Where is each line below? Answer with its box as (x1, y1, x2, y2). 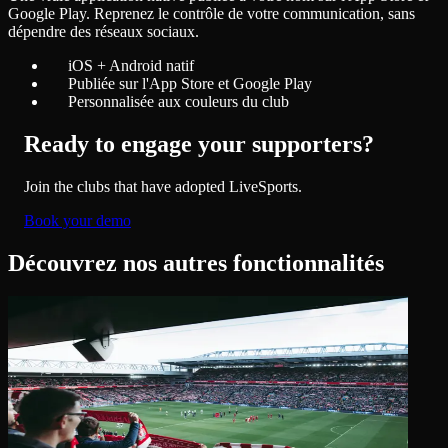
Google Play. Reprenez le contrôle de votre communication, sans (8, 4, 415, 22)
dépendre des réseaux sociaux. (8, 22, 199, 40)
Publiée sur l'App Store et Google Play (68, 74, 312, 92)
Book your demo (24, 211, 131, 229)
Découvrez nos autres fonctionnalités (8, 249, 384, 276)
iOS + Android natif (68, 56, 194, 74)
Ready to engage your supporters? (24, 130, 374, 157)
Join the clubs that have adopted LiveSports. (24, 177, 302, 195)
